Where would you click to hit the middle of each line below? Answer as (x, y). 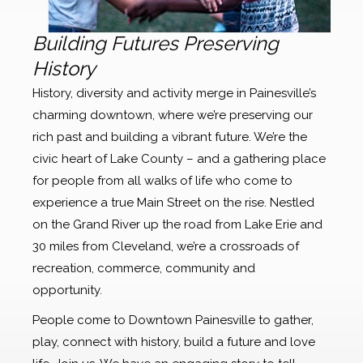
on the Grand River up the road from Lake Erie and (177, 225)
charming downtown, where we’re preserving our (173, 115)
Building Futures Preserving (156, 44)
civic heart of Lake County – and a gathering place (179, 159)
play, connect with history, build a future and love (174, 342)
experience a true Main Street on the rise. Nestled (173, 203)
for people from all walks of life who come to (162, 181)
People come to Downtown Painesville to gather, (173, 320)
